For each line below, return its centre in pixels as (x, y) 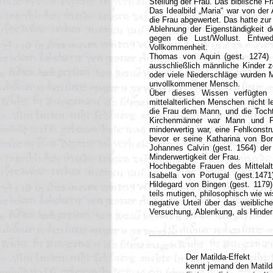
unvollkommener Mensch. (195, 84)
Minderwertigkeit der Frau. (195, 157)
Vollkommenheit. (179, 47)
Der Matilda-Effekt (218, 257)
